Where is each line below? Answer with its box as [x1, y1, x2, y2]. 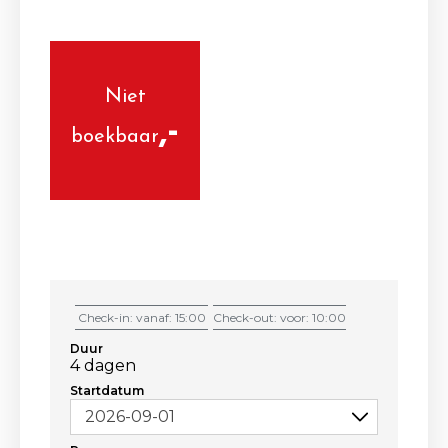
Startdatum [70, 383, 144, 398]
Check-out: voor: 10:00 [213, 310, 346, 325]
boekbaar [70, 127, 159, 147]
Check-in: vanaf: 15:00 [77, 310, 206, 325]
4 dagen [70, 356, 136, 375]
